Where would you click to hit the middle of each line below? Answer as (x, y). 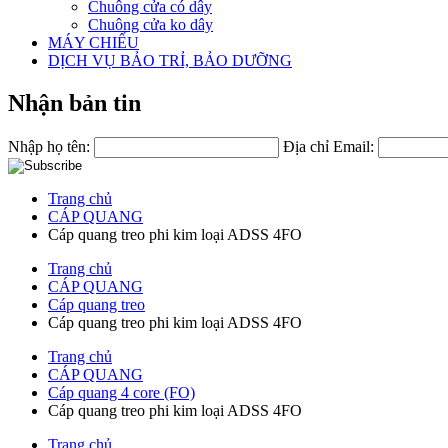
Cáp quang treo (96, 304)
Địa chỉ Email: (328, 146)
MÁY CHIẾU (93, 42)
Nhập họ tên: (49, 146)
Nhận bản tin (74, 102)
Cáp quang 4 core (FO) (121, 392)
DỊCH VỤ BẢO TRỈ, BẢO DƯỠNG (170, 60)
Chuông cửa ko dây (150, 24)
